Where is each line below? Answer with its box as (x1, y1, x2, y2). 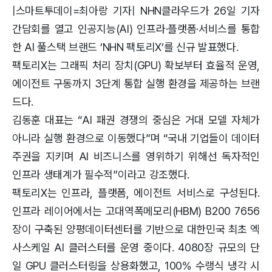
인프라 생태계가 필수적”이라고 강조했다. (12, 168, 189, 182)
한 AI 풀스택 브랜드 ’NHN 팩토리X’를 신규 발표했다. (12, 41, 239, 54)
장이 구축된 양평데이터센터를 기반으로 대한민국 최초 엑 (12, 223, 260, 236)
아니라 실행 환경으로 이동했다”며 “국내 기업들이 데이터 (12, 132, 260, 145)
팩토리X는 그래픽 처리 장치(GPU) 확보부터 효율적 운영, (12, 59, 260, 72)
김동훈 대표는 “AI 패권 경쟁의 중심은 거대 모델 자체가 (12, 114, 260, 127)
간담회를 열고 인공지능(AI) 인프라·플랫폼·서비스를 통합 (12, 22, 260, 36)
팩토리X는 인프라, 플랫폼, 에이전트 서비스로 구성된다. (12, 186, 260, 200)
